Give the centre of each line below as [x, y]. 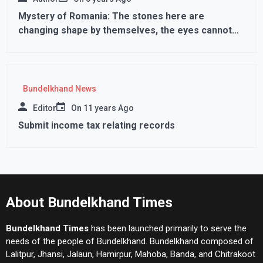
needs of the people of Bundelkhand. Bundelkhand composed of [130, 241]
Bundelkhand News [59, 89]
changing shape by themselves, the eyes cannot [125, 30]
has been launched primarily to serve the [168, 228]
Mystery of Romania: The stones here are [111, 16]
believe [35, 44]
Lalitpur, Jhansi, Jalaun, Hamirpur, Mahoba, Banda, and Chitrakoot [131, 254]
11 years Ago [109, 108]
